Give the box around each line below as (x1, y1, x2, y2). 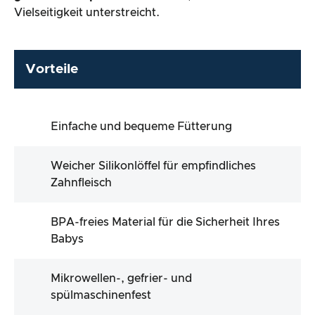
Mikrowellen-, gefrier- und (51, 272, 192, 284)
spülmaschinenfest (51, 289, 151, 301)
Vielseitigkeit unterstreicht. (14, 6, 160, 18)
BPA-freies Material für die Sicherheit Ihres (51, 216, 280, 228)
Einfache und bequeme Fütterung (51, 120, 232, 132)
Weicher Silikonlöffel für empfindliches (51, 160, 256, 172)
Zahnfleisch (51, 176, 112, 188)
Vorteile (25, 63, 78, 77)
